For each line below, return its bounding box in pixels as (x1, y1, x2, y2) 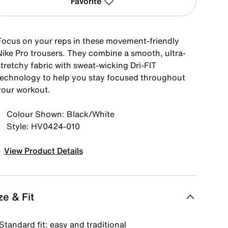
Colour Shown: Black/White (6, 108, 115, 120)
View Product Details (4, 145, 83, 157)
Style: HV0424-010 (6, 120, 80, 132)
